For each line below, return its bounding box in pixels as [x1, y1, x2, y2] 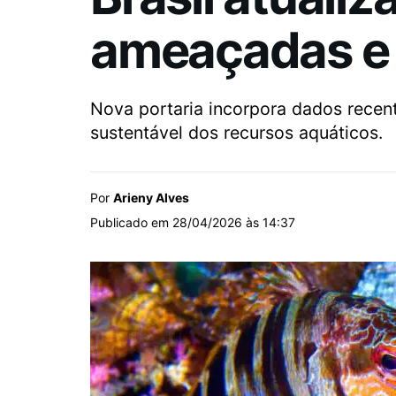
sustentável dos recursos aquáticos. [90, 122, 383, 144]
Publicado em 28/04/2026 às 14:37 [90, 215, 295, 231]
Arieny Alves [113, 190, 189, 206]
